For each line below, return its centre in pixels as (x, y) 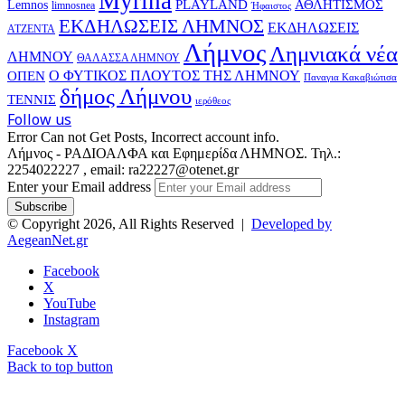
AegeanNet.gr (47, 240)
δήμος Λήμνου (126, 97)
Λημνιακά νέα (334, 54)
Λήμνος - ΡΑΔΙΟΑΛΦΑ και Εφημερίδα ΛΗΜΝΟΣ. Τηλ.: (174, 154)
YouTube (70, 304)
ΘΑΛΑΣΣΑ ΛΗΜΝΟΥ (128, 58)
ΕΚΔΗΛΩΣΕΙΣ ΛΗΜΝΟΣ (161, 27)
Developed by (292, 224)
